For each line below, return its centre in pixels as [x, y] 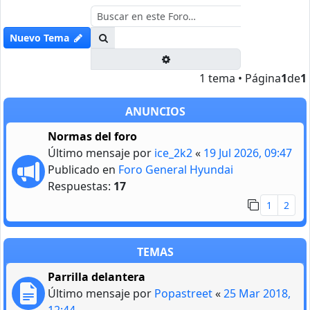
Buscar [125, 37]
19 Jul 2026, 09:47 [248, 153]
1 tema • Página [240, 78]
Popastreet [183, 293]
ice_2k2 [173, 153]
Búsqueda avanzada [218, 58]
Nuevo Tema [39, 37]
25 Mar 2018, [257, 293]
